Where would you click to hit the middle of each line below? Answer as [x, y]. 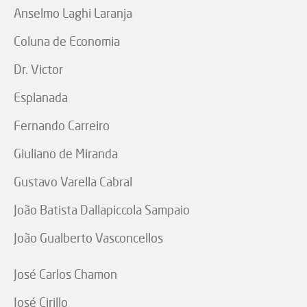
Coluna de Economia [67, 41]
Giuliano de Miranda [66, 154]
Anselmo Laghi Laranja [73, 13]
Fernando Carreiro [62, 126]
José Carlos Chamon [65, 274]
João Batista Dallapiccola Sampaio [102, 210]
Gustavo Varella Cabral [73, 182]
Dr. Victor [38, 70]
